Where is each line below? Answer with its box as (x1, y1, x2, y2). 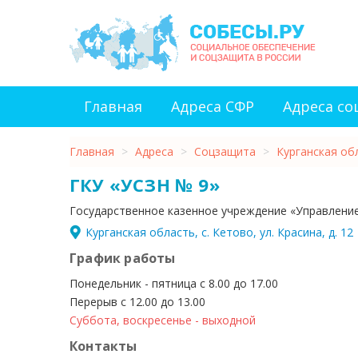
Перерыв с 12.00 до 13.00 (70, 294, 205, 309)
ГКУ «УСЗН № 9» (70, 173, 220, 197)
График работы (70, 249, 176, 267)
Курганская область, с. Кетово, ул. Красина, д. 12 (86, 225, 353, 240)
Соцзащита (194, 144, 256, 159)
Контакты (70, 337, 137, 355)
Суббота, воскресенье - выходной (70, 312, 256, 328)
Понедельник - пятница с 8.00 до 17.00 (70, 276, 278, 291)
